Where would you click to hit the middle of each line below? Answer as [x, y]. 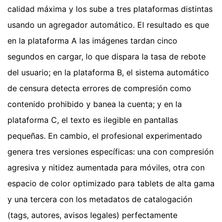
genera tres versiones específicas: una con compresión [111, 152]
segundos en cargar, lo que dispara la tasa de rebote [107, 57]
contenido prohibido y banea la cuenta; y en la [95, 104]
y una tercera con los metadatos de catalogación [100, 199]
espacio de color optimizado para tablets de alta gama [111, 184]
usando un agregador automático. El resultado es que [108, 25]
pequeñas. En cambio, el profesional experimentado [105, 136]
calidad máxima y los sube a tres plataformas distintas [110, 9]
